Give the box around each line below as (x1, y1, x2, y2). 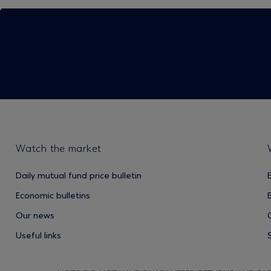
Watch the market (16, 143, 102, 155)
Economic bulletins (16, 192, 90, 201)
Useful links (16, 232, 61, 241)
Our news (16, 212, 54, 221)
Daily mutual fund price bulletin (16, 172, 142, 181)
